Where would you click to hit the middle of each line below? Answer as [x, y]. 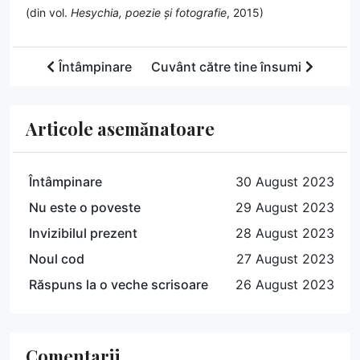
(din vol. [48, 12]
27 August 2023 [285, 258]
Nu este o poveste [85, 207]
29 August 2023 [285, 207]
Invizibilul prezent [83, 233]
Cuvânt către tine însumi [227, 66]
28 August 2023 [285, 233]
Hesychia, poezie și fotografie [149, 12]
